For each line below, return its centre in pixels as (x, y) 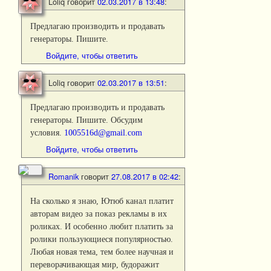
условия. (47, 133)
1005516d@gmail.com (103, 133)
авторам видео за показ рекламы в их (99, 214)
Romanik (64, 177)
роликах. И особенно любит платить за (102, 227)
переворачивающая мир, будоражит (95, 265)
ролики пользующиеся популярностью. (102, 239)
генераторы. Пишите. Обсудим (87, 120)
